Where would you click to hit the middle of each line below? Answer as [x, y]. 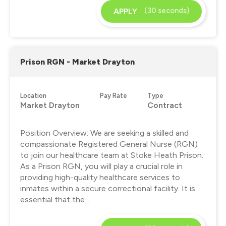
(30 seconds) [167, 10]
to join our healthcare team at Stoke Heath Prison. [112, 155]
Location [33, 95]
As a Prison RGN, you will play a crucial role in [101, 166]
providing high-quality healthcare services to [100, 177]
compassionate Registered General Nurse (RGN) [109, 144]
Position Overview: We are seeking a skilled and [104, 133]
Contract [165, 105]
